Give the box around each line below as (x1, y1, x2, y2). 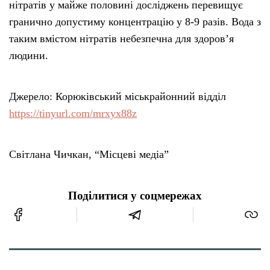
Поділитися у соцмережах (68, 189, 202, 202)
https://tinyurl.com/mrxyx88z (9, 107, 137, 119)
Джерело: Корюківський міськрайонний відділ (9, 90, 226, 102)
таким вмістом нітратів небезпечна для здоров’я (9, 32, 234, 45)
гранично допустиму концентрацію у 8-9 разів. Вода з (9, 15, 261, 28)
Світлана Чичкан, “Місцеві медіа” (9, 148, 169, 160)
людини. (9, 49, 48, 61)
